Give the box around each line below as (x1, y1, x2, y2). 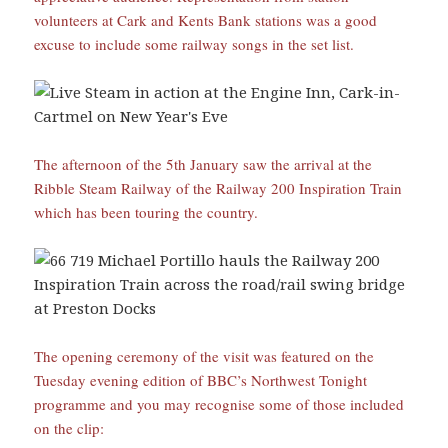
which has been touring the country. (34, 201, 259, 222)
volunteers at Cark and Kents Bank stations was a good (34, 9, 378, 30)
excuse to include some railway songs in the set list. (34, 33, 355, 54)
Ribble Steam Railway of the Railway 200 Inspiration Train (34, 177, 403, 198)
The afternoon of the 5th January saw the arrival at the (34, 153, 373, 174)
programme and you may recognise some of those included (34, 393, 405, 414)
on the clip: (34, 417, 105, 438)
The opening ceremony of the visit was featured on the (34, 345, 375, 366)
